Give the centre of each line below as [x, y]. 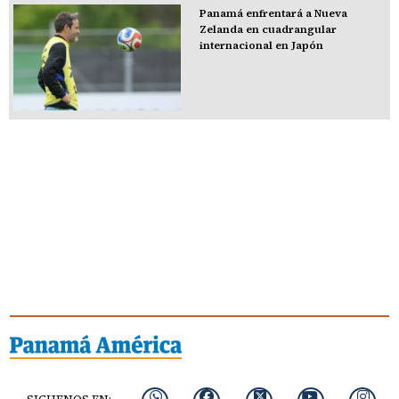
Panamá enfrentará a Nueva [273, 13]
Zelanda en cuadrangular [268, 29]
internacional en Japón [261, 45]
